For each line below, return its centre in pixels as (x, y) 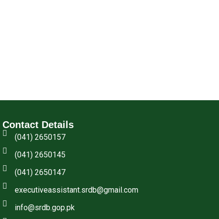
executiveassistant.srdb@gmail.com (77, 190)
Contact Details (38, 125)
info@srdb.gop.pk (45, 208)
